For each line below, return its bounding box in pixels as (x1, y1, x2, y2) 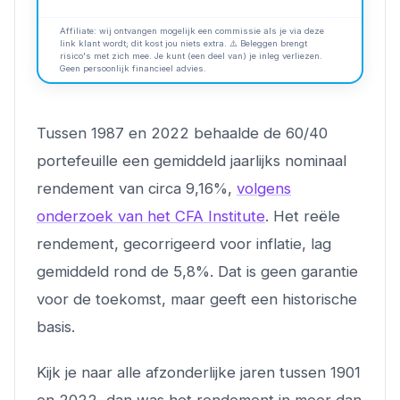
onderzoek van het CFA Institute (37, 206, 265, 225)
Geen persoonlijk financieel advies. (60, 62, 206, 73)
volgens (237, 179, 291, 197)
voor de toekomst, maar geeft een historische (37, 289, 357, 308)
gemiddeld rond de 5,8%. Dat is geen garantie (37, 262, 358, 280)
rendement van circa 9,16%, (37, 179, 237, 197)
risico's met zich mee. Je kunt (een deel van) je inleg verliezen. (60, 50, 322, 61)
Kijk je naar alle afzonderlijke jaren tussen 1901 (37, 362, 361, 381)
